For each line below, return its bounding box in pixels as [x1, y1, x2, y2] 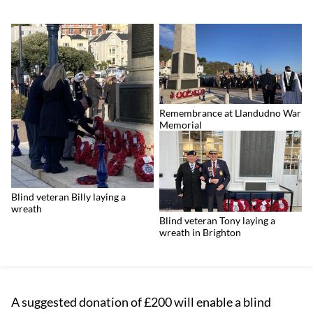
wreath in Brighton [159, 226, 241, 238]
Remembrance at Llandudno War [159, 107, 301, 119]
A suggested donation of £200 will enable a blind [11, 293, 271, 310]
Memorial [159, 119, 202, 131]
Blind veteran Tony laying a [159, 214, 275, 226]
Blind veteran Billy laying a [11, 191, 126, 203]
